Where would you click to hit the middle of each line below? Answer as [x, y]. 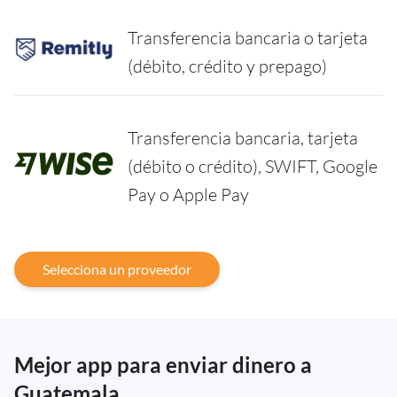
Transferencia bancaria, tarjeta [243, 138]
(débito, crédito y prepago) [227, 66]
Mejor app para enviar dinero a [163, 365]
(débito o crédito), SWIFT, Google [253, 167]
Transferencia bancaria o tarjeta [248, 38]
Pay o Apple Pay [188, 195]
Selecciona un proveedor [117, 269]
